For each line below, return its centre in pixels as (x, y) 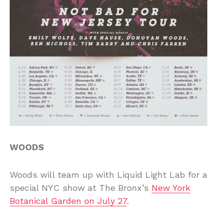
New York (171, 187)
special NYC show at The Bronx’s (81, 187)
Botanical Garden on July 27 (68, 201)
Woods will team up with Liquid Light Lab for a (108, 174)
